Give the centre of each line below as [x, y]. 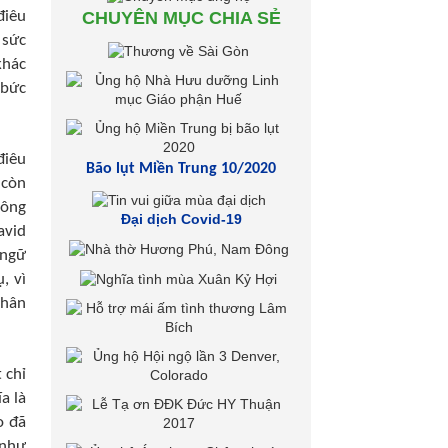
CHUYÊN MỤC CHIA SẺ [181, 18]
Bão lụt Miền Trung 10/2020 [181, 169]
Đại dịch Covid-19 [181, 219]
